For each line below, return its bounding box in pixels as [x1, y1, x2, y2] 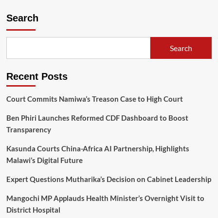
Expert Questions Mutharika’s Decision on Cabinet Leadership [6, 175, 211, 184]
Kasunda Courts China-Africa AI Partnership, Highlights [6, 144, 189, 153]
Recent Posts [6, 71, 68, 82]
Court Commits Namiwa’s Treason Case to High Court [6, 94, 183, 104]
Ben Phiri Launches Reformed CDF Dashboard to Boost [6, 113, 188, 123]
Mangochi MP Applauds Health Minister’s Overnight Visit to [6, 194, 204, 203]
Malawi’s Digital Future [6, 156, 83, 165]
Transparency [6, 125, 51, 134]
